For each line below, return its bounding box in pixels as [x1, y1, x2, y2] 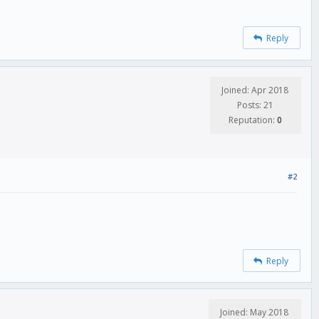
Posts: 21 [236, 98, 273, 111]
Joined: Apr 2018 [221, 83, 288, 96]
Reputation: [228, 113, 277, 126]
